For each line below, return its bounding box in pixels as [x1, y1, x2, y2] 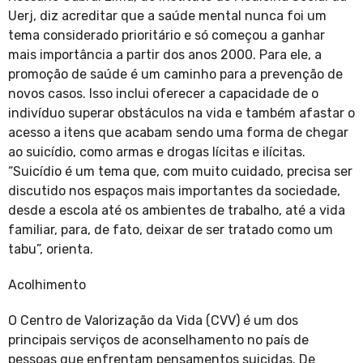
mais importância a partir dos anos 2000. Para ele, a [8, 47, 322, 63]
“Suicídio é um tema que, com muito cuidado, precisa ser [8, 164, 352, 180]
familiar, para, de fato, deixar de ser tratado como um [8, 222, 333, 238]
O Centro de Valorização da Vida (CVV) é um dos [8, 313, 298, 329]
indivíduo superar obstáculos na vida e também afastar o [8, 105, 355, 122]
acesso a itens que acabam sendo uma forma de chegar [8, 125, 348, 141]
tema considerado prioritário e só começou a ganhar [8, 28, 325, 44]
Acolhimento [8, 277, 89, 293]
